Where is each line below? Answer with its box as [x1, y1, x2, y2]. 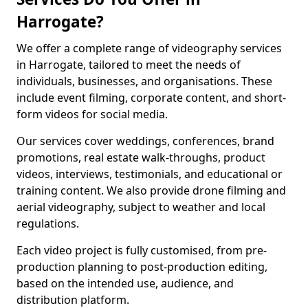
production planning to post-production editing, [16, 259, 267, 274]
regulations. [16, 216, 79, 231]
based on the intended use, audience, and [16, 276, 234, 291]
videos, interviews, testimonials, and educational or [16, 166, 283, 181]
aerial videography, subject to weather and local [16, 199, 265, 214]
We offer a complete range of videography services [16, 41, 282, 56]
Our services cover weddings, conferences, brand [16, 133, 274, 148]
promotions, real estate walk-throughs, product [16, 150, 265, 165]
